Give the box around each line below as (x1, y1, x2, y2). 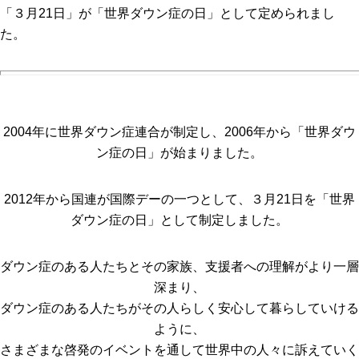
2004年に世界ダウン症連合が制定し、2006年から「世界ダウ (3, 125, 356, 139)
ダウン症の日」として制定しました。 (71, 213, 288, 227)
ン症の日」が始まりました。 (96, 146, 263, 159)
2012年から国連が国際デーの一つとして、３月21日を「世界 (4, 192, 355, 206)
